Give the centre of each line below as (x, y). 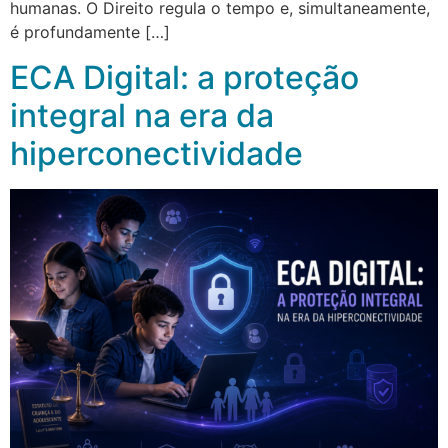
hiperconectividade (156, 153)
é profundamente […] (90, 32)
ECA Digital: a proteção (184, 77)
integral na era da (142, 115)
